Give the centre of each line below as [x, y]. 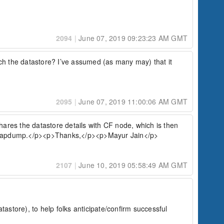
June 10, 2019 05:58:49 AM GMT [132, 165]
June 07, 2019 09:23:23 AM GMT [132, 38]
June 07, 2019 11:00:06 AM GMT [132, 101]
